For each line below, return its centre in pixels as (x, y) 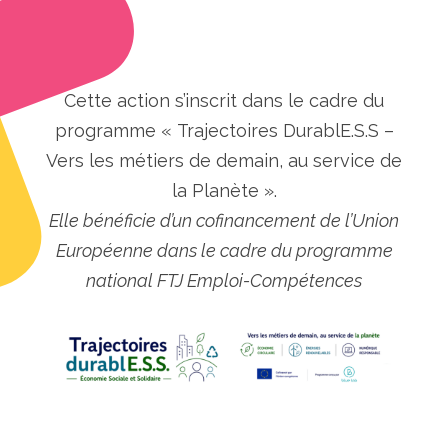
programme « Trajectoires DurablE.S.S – (224, 130)
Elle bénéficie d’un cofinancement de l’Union (224, 220)
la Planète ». (224, 190)
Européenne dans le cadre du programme (224, 250)
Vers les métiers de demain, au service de (224, 160)
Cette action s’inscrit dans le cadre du (224, 100)
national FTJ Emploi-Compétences (224, 280)
